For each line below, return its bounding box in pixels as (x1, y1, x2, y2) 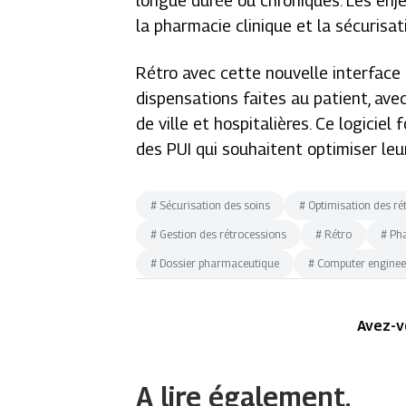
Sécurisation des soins (159, 198, 271, 212)
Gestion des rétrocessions (159, 227, 287, 241)
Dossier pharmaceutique (159, 256, 280, 270)
